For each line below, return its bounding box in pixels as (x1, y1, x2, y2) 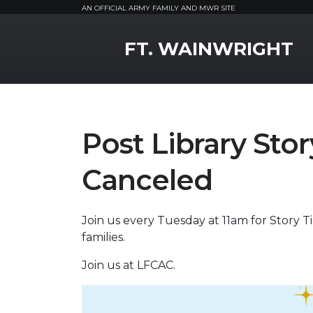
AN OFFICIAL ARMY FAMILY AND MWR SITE (82, 3, 235, 13)
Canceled (82, 163, 212, 197)
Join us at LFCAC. (82, 259, 175, 272)
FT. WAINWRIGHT (124, 38, 293, 60)
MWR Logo (81, 30, 143, 43)
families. (82, 231, 128, 244)
